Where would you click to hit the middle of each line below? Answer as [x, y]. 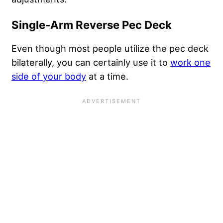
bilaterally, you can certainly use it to [91, 62]
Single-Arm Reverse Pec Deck [92, 25]
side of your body [49, 76]
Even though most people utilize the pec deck [110, 48]
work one [190, 62]
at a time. [107, 76]
